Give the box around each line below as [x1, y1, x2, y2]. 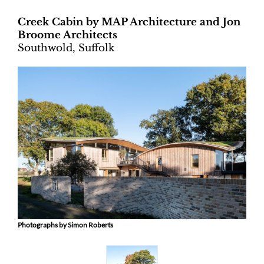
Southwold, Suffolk [18, 42, 114, 55]
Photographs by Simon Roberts [18, 220, 113, 230]
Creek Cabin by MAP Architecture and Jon [18, 16, 240, 29]
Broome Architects [18, 29, 117, 42]
